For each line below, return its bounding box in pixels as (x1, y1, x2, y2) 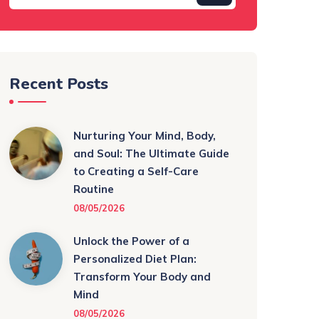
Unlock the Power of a (73, 234, 189, 248)
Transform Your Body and (73, 270, 211, 283)
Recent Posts (9, 73, 108, 95)
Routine (73, 182, 114, 196)
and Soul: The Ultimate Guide (73, 147, 229, 160)
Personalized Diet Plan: (73, 252, 197, 266)
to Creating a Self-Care (73, 164, 199, 178)
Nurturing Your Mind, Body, (73, 129, 216, 142)
